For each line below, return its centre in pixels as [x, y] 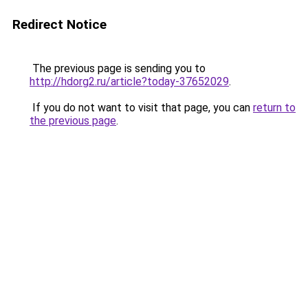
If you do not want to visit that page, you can [141, 108]
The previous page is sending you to [118, 68]
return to [274, 108]
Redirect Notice [59, 24]
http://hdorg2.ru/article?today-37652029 [129, 81]
